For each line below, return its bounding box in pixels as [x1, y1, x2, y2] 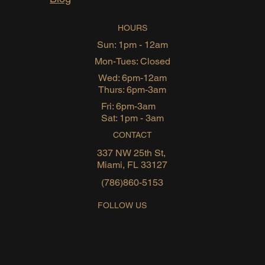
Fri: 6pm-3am [101, 101, 156, 112]
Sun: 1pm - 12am [96, 39, 168, 51]
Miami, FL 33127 [97, 159, 168, 171]
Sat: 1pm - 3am [101, 112, 164, 124]
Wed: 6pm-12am [98, 72, 167, 84]
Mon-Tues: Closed [94, 56, 170, 67]
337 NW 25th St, [97, 147, 166, 159]
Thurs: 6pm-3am [98, 84, 166, 96]
